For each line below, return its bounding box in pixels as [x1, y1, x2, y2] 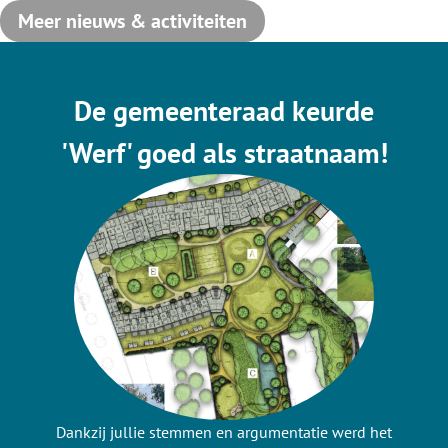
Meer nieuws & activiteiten [18, 8, 247, 34]
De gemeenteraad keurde [74, 92, 374, 129]
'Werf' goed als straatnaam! [60, 134, 388, 171]
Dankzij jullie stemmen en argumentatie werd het [56, 422, 392, 443]
